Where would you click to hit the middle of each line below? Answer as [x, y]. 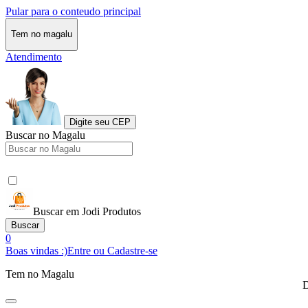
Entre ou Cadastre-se [112, 250]
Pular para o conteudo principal [73, 11]
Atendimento [34, 56]
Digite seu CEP [100, 122]
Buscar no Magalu [45, 135]
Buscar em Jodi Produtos [87, 211]
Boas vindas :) [36, 250]
